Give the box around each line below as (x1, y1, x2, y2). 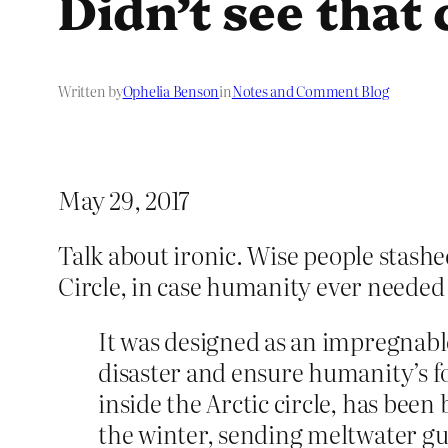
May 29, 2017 (58, 182, 191, 218)
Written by (58, 81, 123, 102)
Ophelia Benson (122, 81, 220, 102)
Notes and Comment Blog (231, 81, 389, 102)
